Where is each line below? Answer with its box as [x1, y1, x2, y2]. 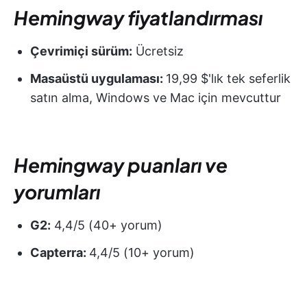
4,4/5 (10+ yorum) [89, 245, 195, 260]
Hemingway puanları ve [14, 152, 228, 177]
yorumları [14, 179, 100, 204]
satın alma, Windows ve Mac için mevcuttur [30, 90, 281, 105]
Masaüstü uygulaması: [30, 71, 166, 86]
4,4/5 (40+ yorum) [51, 217, 162, 232]
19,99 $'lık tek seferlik [166, 71, 291, 86]
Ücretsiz [132, 43, 184, 58]
